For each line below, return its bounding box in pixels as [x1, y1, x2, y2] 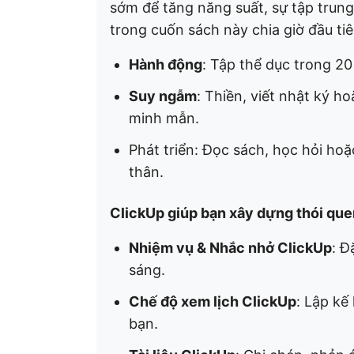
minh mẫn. [129, 109, 199, 126]
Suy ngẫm [129, 87, 197, 104]
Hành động [129, 55, 202, 73]
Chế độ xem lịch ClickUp [129, 292, 296, 310]
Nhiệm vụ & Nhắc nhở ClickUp [129, 239, 332, 256]
